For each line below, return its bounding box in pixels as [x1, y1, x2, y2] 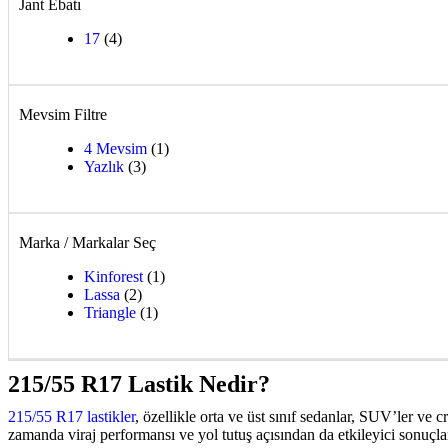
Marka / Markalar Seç [19, 233, 156, 251]
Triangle [84, 303, 136, 321]
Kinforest [84, 267, 143, 285]
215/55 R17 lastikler [8, 407, 135, 425]
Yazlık [84, 157, 124, 175]
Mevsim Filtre [19, 105, 107, 123]
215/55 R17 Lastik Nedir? [8, 370, 270, 397]
